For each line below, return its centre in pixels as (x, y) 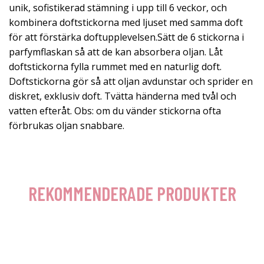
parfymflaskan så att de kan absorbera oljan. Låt (116, 52)
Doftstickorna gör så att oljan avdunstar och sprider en (131, 81)
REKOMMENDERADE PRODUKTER (132, 193)
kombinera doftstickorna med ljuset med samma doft (126, 22)
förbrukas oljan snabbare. (67, 126)
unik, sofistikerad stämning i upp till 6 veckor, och (118, 8)
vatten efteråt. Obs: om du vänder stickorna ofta (115, 111)
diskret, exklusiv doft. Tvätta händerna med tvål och (123, 96)
